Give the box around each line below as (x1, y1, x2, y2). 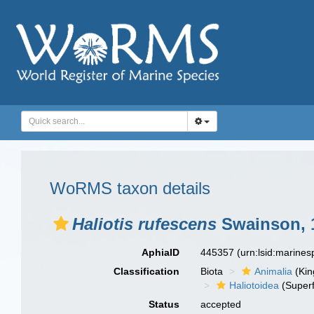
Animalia (254, 266, 293, 277)
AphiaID (142, 247, 180, 258)
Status (149, 299, 180, 310)
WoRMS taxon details (50, 179, 210, 198)
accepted (200, 299, 242, 310)
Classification (114, 266, 180, 277)
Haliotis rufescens (72, 214, 217, 233)
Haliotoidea (229, 280, 280, 291)
